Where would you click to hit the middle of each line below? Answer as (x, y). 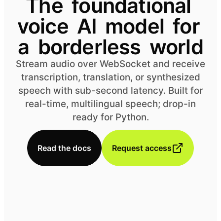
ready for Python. (110, 117)
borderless (89, 47)
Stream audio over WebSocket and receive (110, 64)
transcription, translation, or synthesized (110, 77)
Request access (142, 148)
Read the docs (64, 148)
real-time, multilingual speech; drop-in (110, 104)
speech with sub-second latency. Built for (110, 91)
